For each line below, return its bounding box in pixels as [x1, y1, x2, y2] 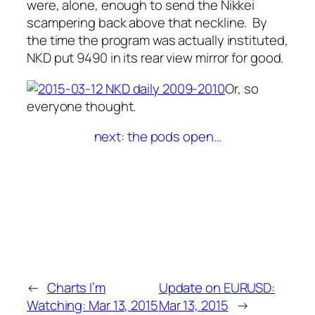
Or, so [225, 79, 259, 98]
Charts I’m [46, 278, 105, 297]
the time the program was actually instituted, [27, 31, 288, 50]
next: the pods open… [94, 127, 221, 146]
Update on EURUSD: [158, 278, 276, 297]
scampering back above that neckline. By [27, 13, 267, 32]
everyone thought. [27, 96, 136, 115]
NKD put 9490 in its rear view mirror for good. [27, 49, 284, 67]
